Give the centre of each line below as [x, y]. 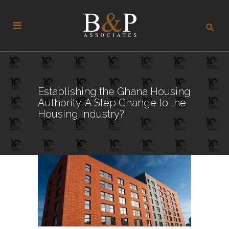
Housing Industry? [81, 114]
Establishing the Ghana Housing [114, 91]
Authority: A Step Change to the [112, 103]
